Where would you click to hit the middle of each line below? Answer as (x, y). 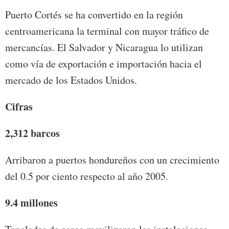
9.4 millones (31, 203)
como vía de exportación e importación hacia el (104, 64)
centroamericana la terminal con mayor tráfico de (107, 31)
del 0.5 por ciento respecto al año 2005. (87, 176)
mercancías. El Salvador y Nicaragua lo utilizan (104, 48)
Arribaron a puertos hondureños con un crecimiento (112, 160)
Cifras (19, 107)
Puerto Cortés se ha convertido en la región (94, 15)
